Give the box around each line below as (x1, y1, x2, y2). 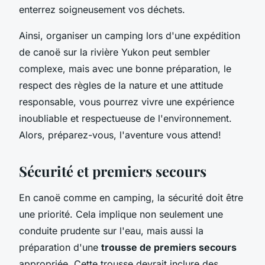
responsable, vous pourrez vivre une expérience (19, 95, 234, 108)
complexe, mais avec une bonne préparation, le (19, 62, 231, 75)
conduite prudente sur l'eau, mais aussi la (19, 224, 203, 237)
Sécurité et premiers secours (19, 161, 206, 180)
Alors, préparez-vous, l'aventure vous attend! (19, 128, 221, 141)
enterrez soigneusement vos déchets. (19, 3, 185, 15)
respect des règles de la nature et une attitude (19, 79, 223, 91)
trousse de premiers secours (101, 241, 237, 253)
